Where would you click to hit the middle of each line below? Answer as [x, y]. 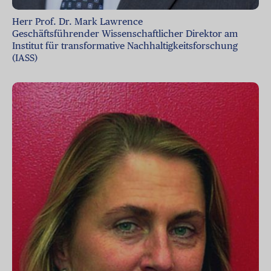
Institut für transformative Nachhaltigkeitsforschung [125, 45]
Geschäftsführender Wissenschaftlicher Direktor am [125, 33]
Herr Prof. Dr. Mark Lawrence [77, 21]
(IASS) [25, 57]
